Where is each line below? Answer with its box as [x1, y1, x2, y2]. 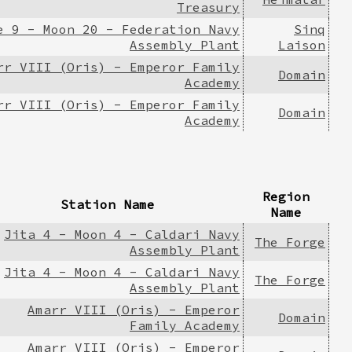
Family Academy [130, 317, 240, 333]
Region [262, 188, 310, 204]
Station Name [60, 196, 155, 212]
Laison [278, 36, 325, 53]
